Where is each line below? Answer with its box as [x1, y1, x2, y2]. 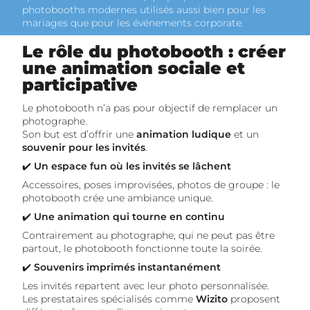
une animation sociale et [22, 58, 245, 78]
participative [22, 75, 138, 95]
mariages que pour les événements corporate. [22, 17, 244, 29]
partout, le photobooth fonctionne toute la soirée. [22, 242, 262, 255]
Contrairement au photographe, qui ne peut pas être [22, 229, 275, 241]
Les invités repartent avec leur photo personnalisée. [22, 280, 269, 292]
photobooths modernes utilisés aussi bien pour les [22, 3, 266, 16]
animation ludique [136, 128, 231, 140]
